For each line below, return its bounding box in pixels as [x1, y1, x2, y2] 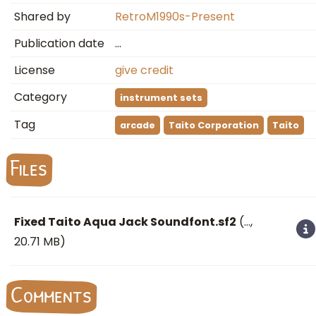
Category [14, 89, 67, 105]
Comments [11, 279, 92, 310]
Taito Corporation [169, 119, 259, 131]
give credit [115, 62, 174, 78]
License [14, 62, 55, 78]
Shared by [14, 8, 71, 25]
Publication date [14, 35, 104, 51]
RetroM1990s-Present [115, 8, 235, 25]
